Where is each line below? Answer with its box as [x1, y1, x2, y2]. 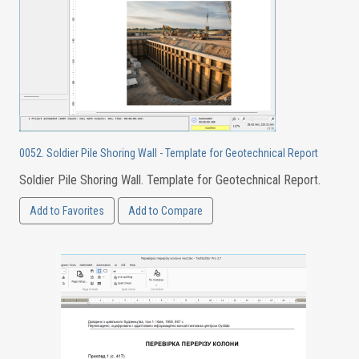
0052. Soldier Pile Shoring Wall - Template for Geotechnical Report [18, 147, 318, 159]
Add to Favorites [29, 204, 104, 217]
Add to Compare [127, 204, 203, 217]
